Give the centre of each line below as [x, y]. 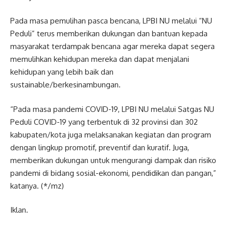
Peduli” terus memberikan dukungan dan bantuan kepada [109, 33]
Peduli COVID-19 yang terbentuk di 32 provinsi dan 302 [104, 122]
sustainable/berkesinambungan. [65, 85]
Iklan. [19, 210]
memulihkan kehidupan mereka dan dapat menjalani [100, 59]
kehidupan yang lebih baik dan [62, 72]
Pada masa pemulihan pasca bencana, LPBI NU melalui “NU [111, 21]
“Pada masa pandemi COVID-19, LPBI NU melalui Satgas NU [112, 109]
